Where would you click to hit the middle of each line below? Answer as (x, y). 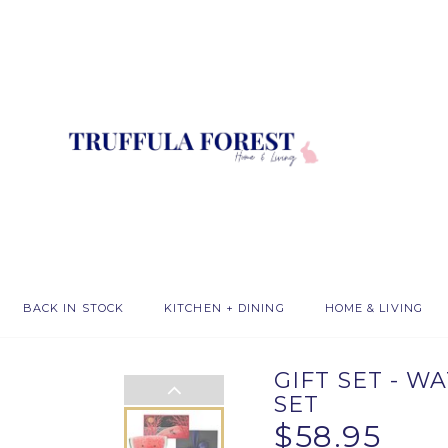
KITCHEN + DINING (224, 308)
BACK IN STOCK (73, 308)
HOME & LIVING (373, 308)
